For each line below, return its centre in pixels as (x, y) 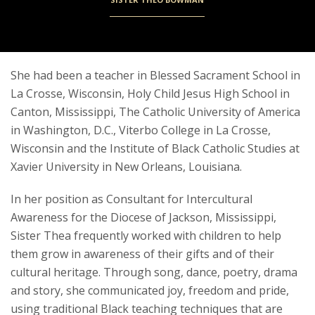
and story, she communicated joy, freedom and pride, (150, 291)
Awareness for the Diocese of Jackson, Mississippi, (143, 218)
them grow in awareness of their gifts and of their (142, 254)
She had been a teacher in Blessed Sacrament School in (155, 76)
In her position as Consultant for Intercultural (131, 199)
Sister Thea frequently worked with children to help (146, 236)
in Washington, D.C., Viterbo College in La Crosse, (141, 130)
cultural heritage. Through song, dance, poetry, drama (154, 272)
